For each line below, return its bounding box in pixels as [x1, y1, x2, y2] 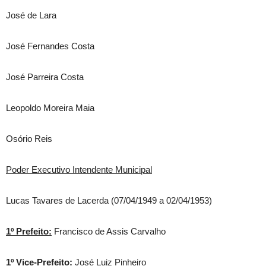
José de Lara [6, 10, 56, 20]
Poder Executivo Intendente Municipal [6, 164, 152, 175]
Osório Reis [6, 134, 52, 144]
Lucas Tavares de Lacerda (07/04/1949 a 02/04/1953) [6, 195, 212, 205]
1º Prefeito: [6, 226, 52, 236]
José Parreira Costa [6, 72, 84, 82]
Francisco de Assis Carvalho [52, 226, 166, 236]
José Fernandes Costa [6, 41, 94, 51]
